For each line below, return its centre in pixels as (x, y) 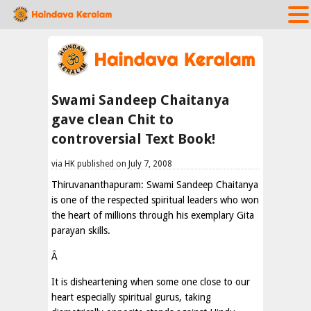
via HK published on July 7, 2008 (112, 164)
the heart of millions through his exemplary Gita (153, 215)
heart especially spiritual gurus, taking (131, 297)
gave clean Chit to (112, 119)
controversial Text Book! (133, 139)
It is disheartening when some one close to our (151, 282)
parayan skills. (81, 230)
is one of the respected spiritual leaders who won (155, 200)
